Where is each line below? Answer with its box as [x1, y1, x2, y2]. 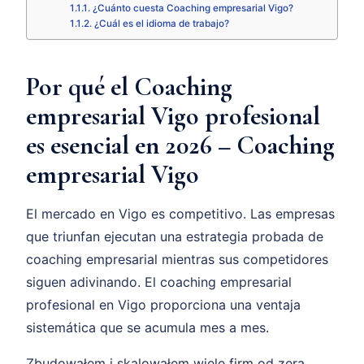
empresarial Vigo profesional [26, 100, 320, 132]
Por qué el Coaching [26, 71, 232, 103]
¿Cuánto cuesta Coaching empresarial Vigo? [92, 2, 293, 15]
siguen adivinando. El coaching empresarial [26, 274, 292, 291]
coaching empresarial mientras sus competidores [26, 251, 328, 268]
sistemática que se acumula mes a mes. [26, 319, 269, 336]
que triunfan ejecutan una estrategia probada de [26, 228, 323, 245]
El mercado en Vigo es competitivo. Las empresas [26, 206, 335, 223]
